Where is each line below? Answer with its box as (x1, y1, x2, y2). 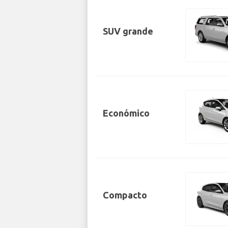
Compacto (103, 189, 147, 200)
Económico (103, 107, 150, 118)
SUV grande (103, 25, 153, 36)
